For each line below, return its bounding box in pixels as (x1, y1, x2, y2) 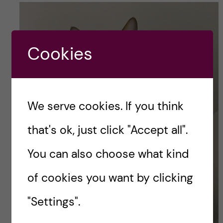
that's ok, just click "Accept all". (27, 122, 188, 137)
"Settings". (27, 194, 80, 209)
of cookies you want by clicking (27, 170, 193, 185)
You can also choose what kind (27, 146, 189, 161)
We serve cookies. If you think (27, 99, 184, 113)
